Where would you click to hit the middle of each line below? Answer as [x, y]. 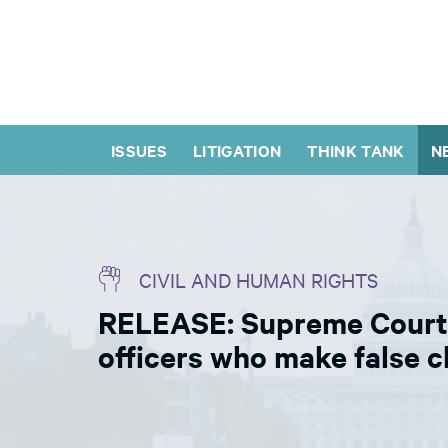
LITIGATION [237, 150]
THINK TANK [356, 150]
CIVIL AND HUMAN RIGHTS [258, 279]
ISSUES [139, 150]
